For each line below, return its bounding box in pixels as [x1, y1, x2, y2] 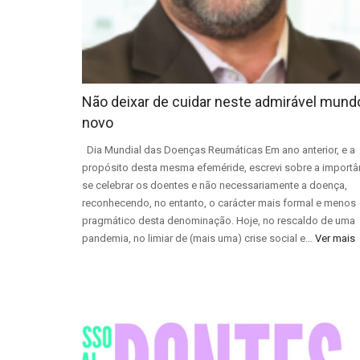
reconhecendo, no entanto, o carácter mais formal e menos [82, 197, 356, 210]
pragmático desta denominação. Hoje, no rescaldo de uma [82, 215, 355, 227]
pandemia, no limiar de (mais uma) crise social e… [82, 232, 315, 245]
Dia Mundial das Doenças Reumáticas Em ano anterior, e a [82, 144, 355, 157]
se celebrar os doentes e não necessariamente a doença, [82, 179, 347, 192]
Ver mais [315, 232, 355, 245]
